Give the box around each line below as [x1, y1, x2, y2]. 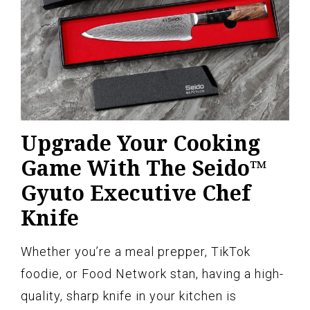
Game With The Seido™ [21, 153, 267, 182]
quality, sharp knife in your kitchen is [21, 288, 237, 303]
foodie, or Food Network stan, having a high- [21, 266, 284, 281]
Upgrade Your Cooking [21, 128, 260, 157]
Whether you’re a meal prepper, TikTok [21, 244, 250, 259]
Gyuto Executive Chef [21, 178, 250, 207]
